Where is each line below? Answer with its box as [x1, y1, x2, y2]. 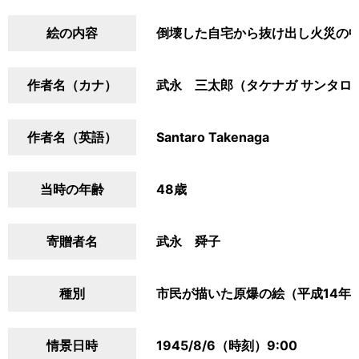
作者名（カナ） [27, 77, 117, 93]
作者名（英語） [27, 129, 117, 145]
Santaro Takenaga [156, 129, 269, 145]
